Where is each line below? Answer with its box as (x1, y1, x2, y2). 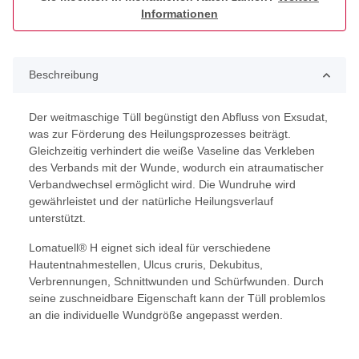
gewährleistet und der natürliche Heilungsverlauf (29, 195, 273, 208)
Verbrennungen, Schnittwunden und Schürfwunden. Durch (29, 275, 324, 288)
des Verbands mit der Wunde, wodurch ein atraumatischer (29, 161, 324, 175)
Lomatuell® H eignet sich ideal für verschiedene (29, 241, 271, 255)
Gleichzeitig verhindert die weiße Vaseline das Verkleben (29, 144, 315, 158)
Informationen (141, 7, 218, 21)
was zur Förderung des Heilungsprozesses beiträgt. (29, 127, 291, 141)
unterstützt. (29, 212, 86, 225)
